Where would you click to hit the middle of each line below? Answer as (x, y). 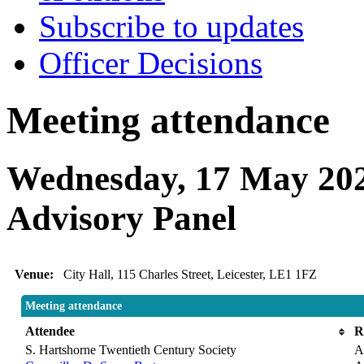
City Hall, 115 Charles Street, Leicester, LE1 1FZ (190, 275)
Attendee (50, 331)
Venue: (39, 275)
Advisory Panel (121, 219)
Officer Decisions (151, 63)
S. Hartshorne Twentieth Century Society (130, 350)
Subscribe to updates (171, 26)
